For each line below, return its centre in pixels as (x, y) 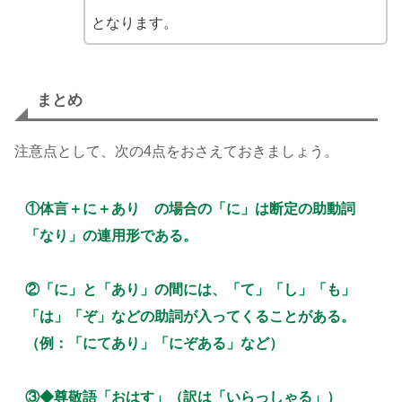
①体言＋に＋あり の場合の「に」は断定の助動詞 (190, 209)
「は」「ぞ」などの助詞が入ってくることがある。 (190, 317)
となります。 (134, 23)
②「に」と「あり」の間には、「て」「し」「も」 (190, 290)
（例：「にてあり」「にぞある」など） (154, 344)
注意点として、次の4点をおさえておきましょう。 (176, 151)
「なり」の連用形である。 (111, 236)
